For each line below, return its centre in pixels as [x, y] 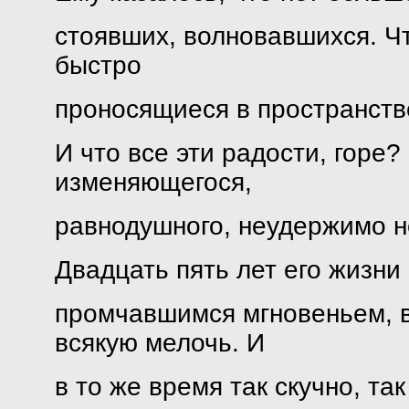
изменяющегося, [153, 182]
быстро [98, 65]
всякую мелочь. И [159, 343]
